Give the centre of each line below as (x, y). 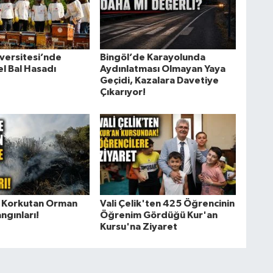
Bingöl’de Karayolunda (152, 58)
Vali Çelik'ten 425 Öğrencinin (167, 203)
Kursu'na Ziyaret (138, 226)
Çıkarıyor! (122, 92)
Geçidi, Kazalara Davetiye (159, 81)
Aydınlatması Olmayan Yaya (162, 69)
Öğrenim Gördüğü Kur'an (158, 215)
